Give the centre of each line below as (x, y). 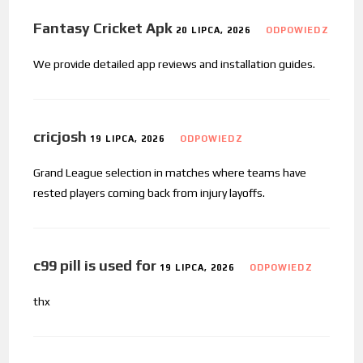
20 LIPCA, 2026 (213, 30)
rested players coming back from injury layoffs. (149, 192)
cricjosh (60, 136)
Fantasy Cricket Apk (103, 28)
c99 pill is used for (95, 265)
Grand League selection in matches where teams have (170, 172)
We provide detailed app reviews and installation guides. (175, 64)
